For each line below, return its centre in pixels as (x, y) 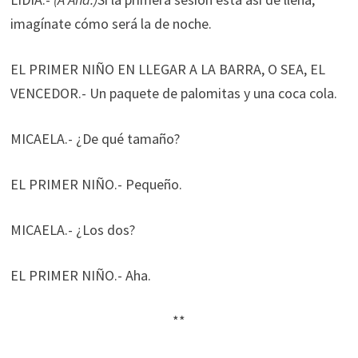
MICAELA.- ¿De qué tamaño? (95, 139)
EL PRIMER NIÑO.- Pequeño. (96, 184)
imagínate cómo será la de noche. (112, 24)
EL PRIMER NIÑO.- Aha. (82, 275)
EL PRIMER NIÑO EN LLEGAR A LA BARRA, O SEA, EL (167, 69)
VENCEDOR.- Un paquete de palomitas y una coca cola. (175, 93)
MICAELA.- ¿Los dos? (72, 230)
